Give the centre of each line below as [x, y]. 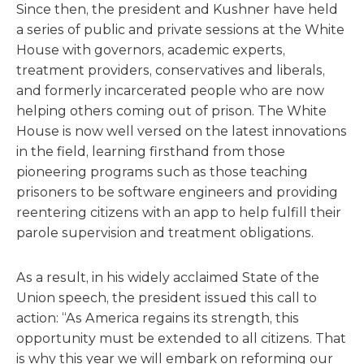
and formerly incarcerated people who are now [170, 91]
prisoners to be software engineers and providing [177, 192]
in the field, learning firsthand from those [151, 152]
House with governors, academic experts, [151, 50]
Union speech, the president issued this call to [167, 298]
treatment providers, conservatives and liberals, [171, 70]
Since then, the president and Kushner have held [177, 9]
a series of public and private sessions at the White [180, 30]
